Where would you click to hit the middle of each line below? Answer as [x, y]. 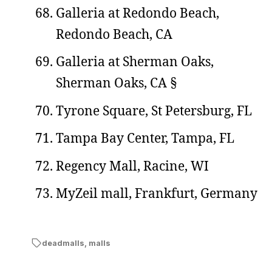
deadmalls [63, 243]
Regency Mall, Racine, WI [132, 165]
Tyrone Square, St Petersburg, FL [154, 110]
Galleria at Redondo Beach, [138, 12]
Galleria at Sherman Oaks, [135, 61]
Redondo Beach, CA [114, 34]
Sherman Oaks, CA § [116, 83]
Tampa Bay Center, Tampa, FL [145, 138]
